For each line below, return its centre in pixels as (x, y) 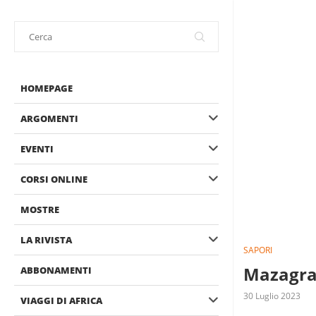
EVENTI (37, 149)
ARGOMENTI (49, 119)
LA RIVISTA (46, 240)
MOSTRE (40, 209)
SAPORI (258, 250)
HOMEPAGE (47, 88)
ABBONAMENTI (56, 270)
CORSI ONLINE (54, 179)
